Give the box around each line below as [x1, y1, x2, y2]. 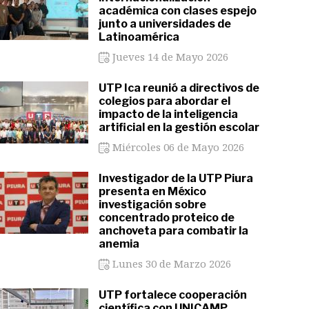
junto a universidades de [98, 17, 231, 30]
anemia [98, 237, 139, 250]
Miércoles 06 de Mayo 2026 [109, 140, 244, 154]
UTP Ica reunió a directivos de [98, 81, 259, 94]
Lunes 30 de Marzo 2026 [109, 257, 231, 270]
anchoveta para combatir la [98, 224, 248, 237]
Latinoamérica [98, 30, 179, 43]
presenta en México [98, 185, 206, 198]
